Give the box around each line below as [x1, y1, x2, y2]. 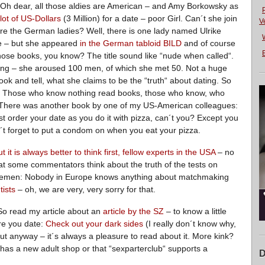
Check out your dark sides [46, 219, 143, 228]
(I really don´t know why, [143, 219, 236, 228]
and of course [184, 38, 235, 48]
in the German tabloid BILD [77, 38, 184, 48]
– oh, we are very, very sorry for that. [15, 185, 156, 194]
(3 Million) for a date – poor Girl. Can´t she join [63, 14, 237, 23]
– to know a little [166, 206, 227, 216]
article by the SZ [103, 206, 166, 216]
